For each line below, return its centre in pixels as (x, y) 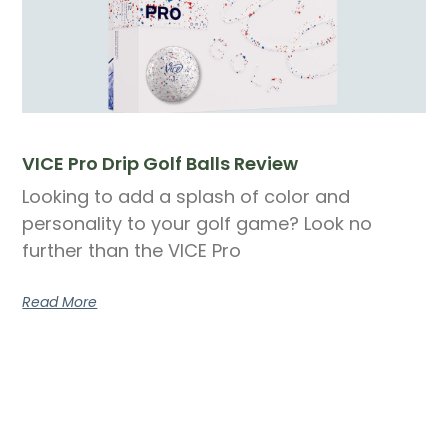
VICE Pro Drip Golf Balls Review (160, 163)
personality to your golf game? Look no (197, 223)
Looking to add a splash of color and (186, 196)
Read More (60, 301)
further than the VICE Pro (132, 250)
